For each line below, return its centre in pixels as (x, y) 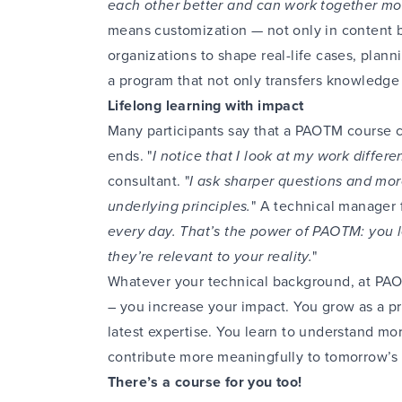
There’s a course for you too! (205, 382)
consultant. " (149, 181)
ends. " (130, 156)
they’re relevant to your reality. (210, 256)
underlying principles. (179, 206)
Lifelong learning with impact (206, 105)
